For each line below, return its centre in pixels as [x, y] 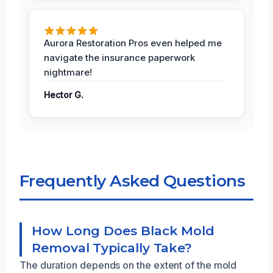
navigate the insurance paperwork [119, 57]
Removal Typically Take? [112, 247]
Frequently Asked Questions [133, 180]
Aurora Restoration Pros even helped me [133, 43]
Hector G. [64, 94]
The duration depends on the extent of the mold [128, 265]
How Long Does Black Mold [123, 230]
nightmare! [68, 72]
